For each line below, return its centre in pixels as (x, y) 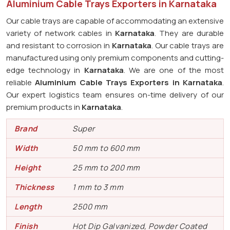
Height (27, 167)
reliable (21, 82)
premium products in (44, 107)
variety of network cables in (61, 33)
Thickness (34, 187)
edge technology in (45, 70)
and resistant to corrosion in (59, 45)
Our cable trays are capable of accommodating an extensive (115, 21)
